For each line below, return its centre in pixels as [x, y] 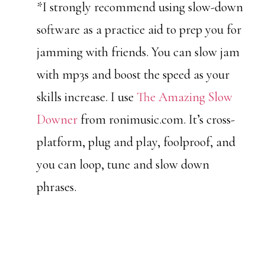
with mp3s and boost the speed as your [133, 75]
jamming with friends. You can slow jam [138, 52]
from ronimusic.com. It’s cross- [156, 120]
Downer [57, 120]
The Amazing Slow [185, 97]
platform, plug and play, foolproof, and [136, 142]
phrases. [57, 187]
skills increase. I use [87, 97]
